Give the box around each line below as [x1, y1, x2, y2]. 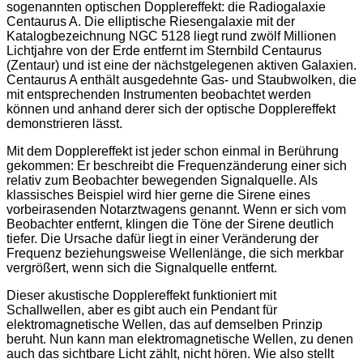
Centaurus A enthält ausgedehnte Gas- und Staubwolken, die [6, 73, 357, 88]
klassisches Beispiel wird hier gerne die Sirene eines [6, 188, 310, 203]
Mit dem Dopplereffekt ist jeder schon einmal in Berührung [6, 144, 339, 159]
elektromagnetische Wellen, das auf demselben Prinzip [6, 318, 322, 332]
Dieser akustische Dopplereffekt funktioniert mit [6, 288, 276, 303]
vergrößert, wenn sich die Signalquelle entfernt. [6, 261, 277, 275]
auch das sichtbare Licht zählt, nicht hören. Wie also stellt [6, 347, 334, 361]
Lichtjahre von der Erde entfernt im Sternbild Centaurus [6, 44, 322, 58]
